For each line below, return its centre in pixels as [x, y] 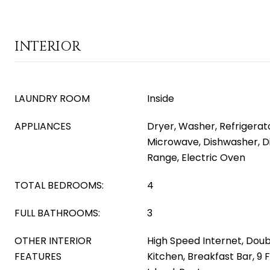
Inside [161, 99]
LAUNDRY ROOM [52, 99]
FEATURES [38, 256]
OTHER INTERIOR [53, 241]
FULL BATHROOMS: [57, 213]
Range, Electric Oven [196, 158]
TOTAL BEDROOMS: [59, 185]
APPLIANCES [43, 126]
